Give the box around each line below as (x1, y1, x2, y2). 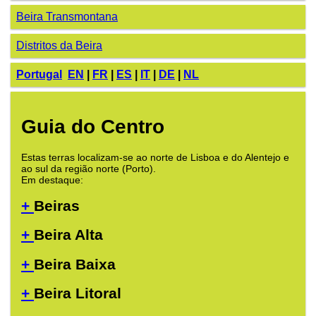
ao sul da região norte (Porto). (21, 162, 156, 174)
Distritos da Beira (16, 39, 102, 51)
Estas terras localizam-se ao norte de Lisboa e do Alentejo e (21, 151, 289, 163)
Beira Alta (34, 226, 103, 243)
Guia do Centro (21, 115, 164, 138)
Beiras (34, 197, 80, 214)
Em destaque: (21, 174, 83, 186)
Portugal (16, 68, 62, 80)
